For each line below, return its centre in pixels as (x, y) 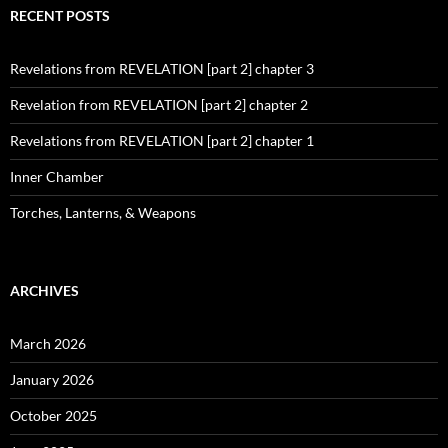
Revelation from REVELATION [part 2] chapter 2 (159, 105)
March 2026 (48, 344)
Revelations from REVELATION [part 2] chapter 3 (162, 69)
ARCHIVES (44, 291)
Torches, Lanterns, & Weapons (103, 213)
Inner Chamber (57, 177)
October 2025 (53, 416)
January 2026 (52, 380)
